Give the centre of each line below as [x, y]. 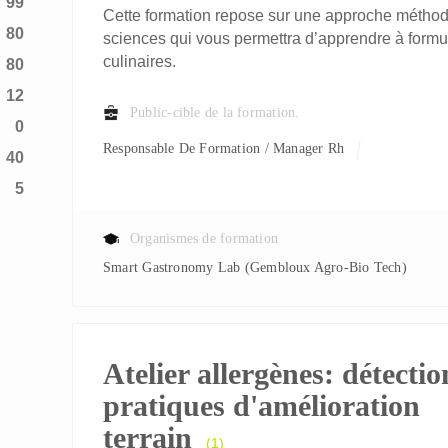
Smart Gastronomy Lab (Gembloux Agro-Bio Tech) [259, 267]
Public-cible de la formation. [215, 112]
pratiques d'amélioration [261, 405]
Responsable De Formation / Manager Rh [228, 148]
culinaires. [139, 61]
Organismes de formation [204, 238]
